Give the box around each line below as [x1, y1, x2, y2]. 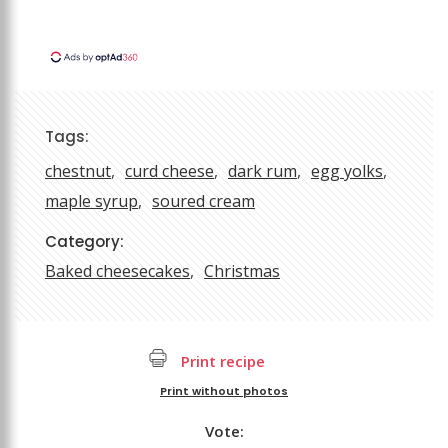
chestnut [45, 160, 111, 183]
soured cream [152, 190, 255, 213]
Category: [45, 231, 124, 253]
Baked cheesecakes [45, 260, 190, 283]
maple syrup [45, 190, 138, 213]
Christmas [204, 260, 280, 283]
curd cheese [125, 160, 214, 183]
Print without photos [160, 383, 288, 400]
